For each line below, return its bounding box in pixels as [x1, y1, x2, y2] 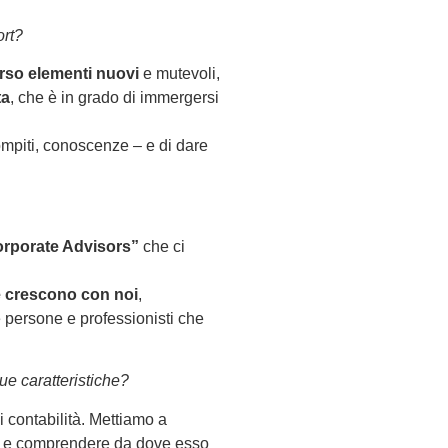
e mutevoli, [139, 64, 220, 82]
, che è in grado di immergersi [10, 88, 219, 106]
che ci [139, 237, 185, 255]
